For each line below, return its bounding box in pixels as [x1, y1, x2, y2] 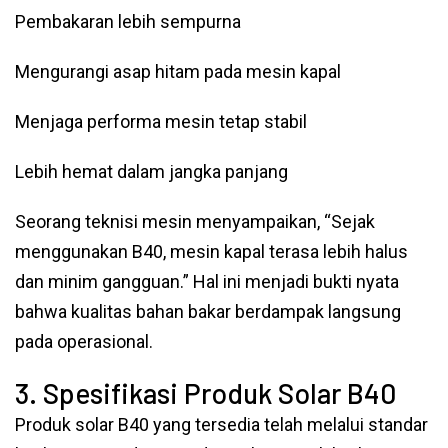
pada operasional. [15, 331, 153, 352]
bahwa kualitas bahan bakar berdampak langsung [15, 301, 401, 322]
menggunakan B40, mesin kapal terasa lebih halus [15, 241, 408, 262]
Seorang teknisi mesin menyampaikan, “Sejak [15, 211, 375, 232]
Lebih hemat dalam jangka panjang [15, 161, 288, 182]
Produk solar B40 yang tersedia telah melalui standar [15, 414, 428, 435]
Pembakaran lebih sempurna [15, 11, 241, 32]
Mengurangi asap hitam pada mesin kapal [15, 61, 341, 82]
